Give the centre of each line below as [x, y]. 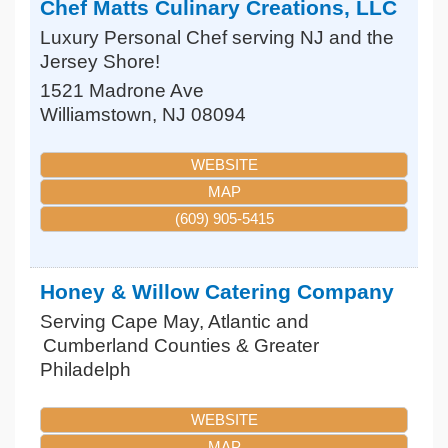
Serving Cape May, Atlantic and [174, 321]
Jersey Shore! [100, 62]
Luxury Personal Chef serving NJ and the [217, 38]
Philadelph [85, 369]
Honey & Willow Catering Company [217, 291]
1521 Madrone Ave [122, 91]
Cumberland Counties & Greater [181, 345]
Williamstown [96, 115]
